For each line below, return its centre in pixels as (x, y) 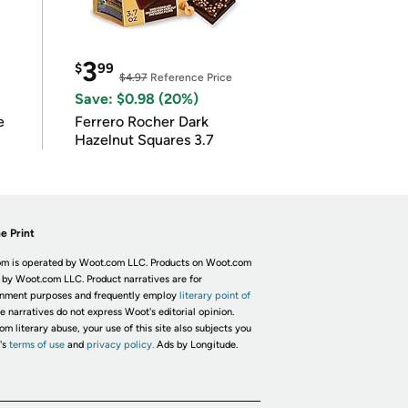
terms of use (36, 345)
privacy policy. (120, 345)
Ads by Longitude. (197, 345)
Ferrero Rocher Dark (141, 122)
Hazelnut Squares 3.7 (144, 140)
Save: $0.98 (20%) (136, 99)
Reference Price (189, 77)
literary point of (214, 296)
